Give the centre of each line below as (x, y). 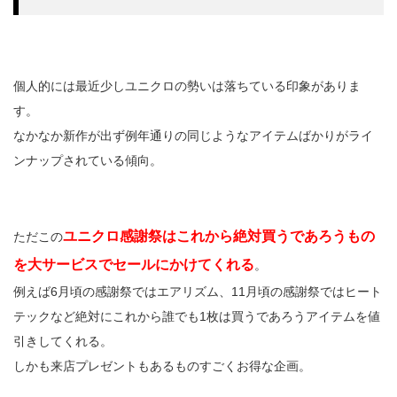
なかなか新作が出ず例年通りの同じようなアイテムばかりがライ (193, 136)
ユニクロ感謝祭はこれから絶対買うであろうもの (219, 237)
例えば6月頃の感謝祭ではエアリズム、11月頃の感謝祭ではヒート (198, 292)
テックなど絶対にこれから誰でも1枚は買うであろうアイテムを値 (197, 317)
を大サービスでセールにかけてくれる (134, 265)
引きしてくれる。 (63, 342)
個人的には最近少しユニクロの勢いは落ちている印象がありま (187, 86)
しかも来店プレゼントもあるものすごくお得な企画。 (162, 366)
